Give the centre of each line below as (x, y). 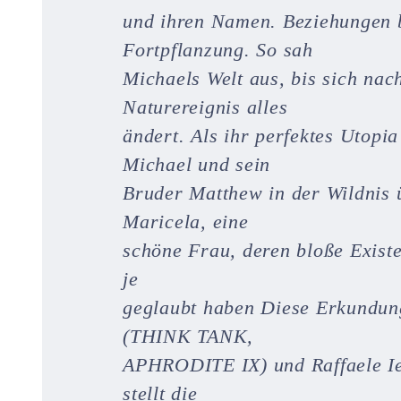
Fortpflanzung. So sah (218, 50)
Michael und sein (196, 164)
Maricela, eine (186, 222)
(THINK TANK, (188, 336)
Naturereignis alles (205, 107)
